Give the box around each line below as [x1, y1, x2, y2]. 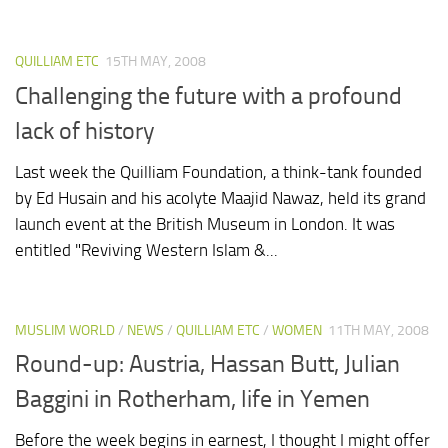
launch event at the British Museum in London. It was [15, 213, 395, 234]
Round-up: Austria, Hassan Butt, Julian [15, 349, 400, 378]
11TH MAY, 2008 [328, 321, 429, 339]
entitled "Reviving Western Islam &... [15, 239, 278, 260]
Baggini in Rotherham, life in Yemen [15, 384, 370, 413]
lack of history [15, 116, 155, 145]
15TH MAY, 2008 [105, 53, 206, 71]
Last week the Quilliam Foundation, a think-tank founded [15, 161, 422, 182]
